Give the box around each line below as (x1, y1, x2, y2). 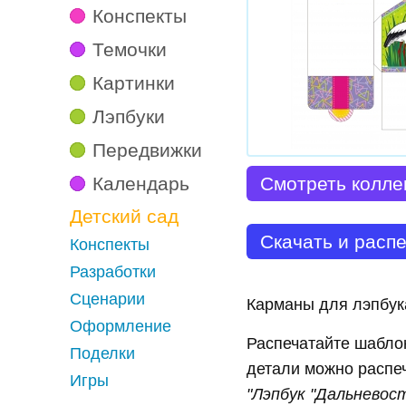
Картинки (92, 72, 175, 93)
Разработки (70, 263, 156, 281)
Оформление (70, 317, 171, 335)
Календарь (92, 173, 189, 194)
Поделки (70, 344, 135, 362)
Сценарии (70, 290, 145, 308)
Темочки (92, 39, 167, 60)
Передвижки (92, 140, 202, 160)
